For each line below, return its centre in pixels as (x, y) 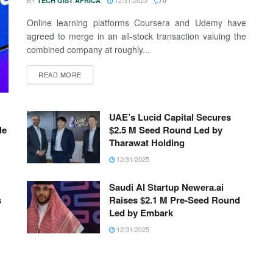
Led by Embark (141, 212)
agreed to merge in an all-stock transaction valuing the (136, 36)
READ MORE (60, 75)
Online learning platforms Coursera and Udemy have (136, 23)
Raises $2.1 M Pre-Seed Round (175, 200)
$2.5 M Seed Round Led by (166, 129)
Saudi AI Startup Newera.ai (166, 187)
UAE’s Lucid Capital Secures (170, 117)
